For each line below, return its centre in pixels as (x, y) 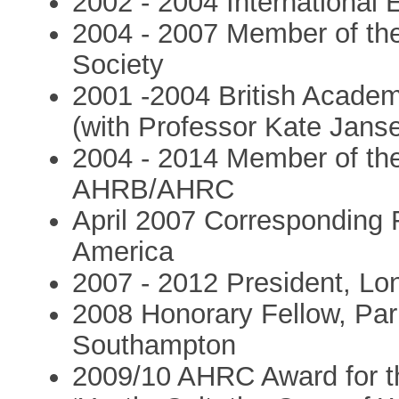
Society (118, 64)
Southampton (155, 345)
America (123, 251)
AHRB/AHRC (154, 189)
